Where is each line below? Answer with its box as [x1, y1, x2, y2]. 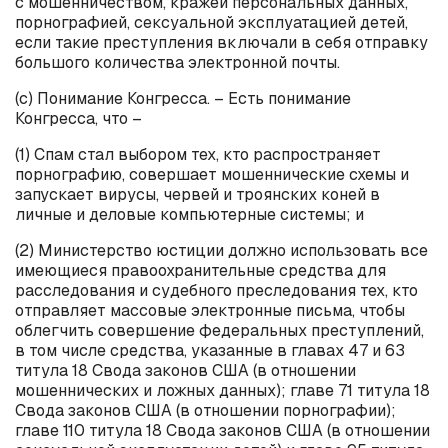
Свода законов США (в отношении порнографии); [15, 399, 396, 421]
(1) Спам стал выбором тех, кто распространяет [15, 143, 381, 165]
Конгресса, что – [15, 107, 142, 129]
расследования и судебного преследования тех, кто [15, 279, 418, 301]
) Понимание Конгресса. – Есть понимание [28, 87, 351, 109]
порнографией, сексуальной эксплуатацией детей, [15, 11, 408, 33]
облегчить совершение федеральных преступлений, [15, 319, 424, 341]
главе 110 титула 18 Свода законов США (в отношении [15, 419, 430, 441]
